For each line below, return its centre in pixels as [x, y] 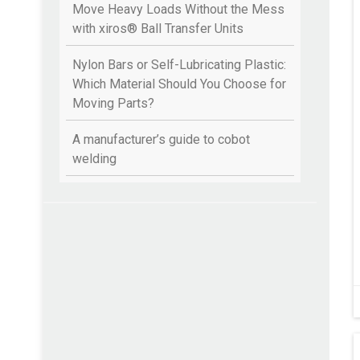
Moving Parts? [113, 104]
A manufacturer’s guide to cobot [161, 140]
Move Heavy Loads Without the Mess [178, 10]
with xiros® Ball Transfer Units [158, 29]
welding [94, 159]
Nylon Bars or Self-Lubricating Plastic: [179, 65]
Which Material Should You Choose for [179, 84]
